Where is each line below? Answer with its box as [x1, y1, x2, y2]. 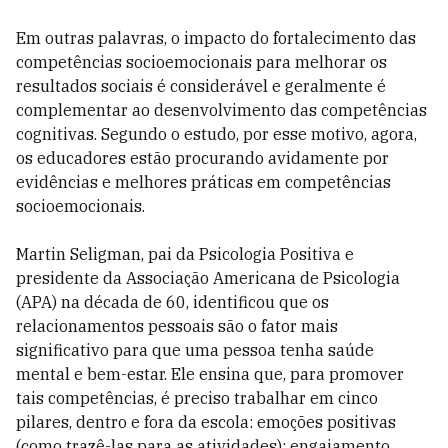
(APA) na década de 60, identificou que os [16, 292, 329, 312]
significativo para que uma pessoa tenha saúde [16, 340, 374, 360]
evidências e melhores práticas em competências [16, 172, 391, 192]
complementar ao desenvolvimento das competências [16, 100, 427, 120]
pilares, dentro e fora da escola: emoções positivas [16, 412, 396, 432]
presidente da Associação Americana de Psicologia [16, 268, 400, 288]
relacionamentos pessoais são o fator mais [16, 316, 338, 336]
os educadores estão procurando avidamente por [16, 148, 389, 168]
